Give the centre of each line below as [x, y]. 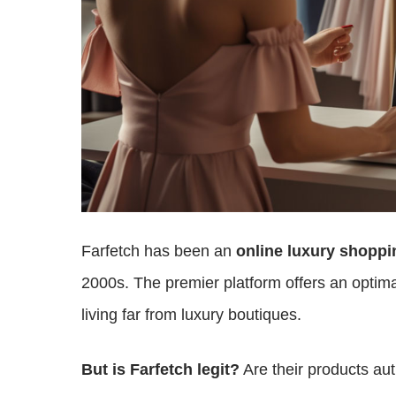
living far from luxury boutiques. [191, 315]
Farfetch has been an [159, 251]
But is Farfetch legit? [160, 369]
